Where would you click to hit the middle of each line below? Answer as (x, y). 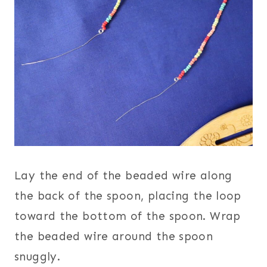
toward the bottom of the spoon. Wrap (128, 216)
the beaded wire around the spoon (114, 236)
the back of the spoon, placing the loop (128, 195)
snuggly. (38, 256)
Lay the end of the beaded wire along (123, 175)
